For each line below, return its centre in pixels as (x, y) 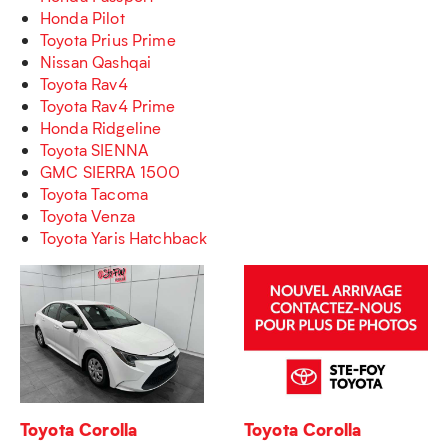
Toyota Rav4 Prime (108, 105)
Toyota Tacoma (94, 193)
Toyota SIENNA (94, 149)
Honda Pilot (82, 17)
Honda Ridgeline (101, 127)
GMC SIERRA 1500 (110, 171)
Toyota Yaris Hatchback (124, 237)
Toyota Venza (87, 215)
